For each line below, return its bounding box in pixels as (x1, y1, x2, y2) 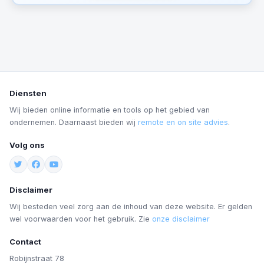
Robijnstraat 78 (9, 254, 64, 263)
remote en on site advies (138, 118, 228, 127)
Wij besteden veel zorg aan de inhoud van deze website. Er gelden (9, 202, 252, 211)
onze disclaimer (152, 214, 210, 223)
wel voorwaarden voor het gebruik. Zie (9, 214, 152, 223)
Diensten (9, 88, 47, 98)
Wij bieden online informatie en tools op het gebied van (9, 105, 210, 114)
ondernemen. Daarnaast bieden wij (9, 118, 138, 127)
